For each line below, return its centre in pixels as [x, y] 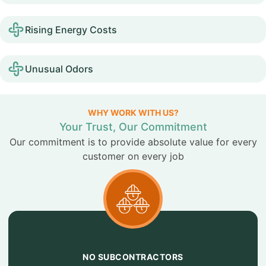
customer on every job [133, 156]
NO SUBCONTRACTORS [133, 257]
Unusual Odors [59, 69]
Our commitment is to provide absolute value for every [133, 142]
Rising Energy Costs [71, 30]
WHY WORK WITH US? [133, 113]
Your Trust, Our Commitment [133, 127]
